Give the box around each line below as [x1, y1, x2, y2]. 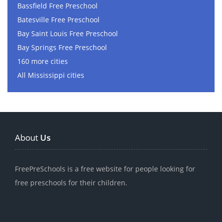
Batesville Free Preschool [17, 15, 100, 25]
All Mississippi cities [17, 70, 84, 80]
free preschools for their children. [15, 178, 127, 188]
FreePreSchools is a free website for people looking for [15, 164, 195, 174]
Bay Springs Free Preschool [17, 43, 107, 53]
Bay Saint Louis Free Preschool [17, 29, 118, 39]
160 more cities [17, 56, 68, 66]
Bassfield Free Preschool [17, 1, 98, 11]
